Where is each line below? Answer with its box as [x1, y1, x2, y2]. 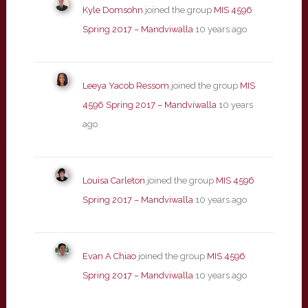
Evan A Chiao [82, 251, 136, 261]
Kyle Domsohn [82, 5, 143, 15]
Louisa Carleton [82, 175, 145, 186]
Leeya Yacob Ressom [82, 80, 169, 91]
